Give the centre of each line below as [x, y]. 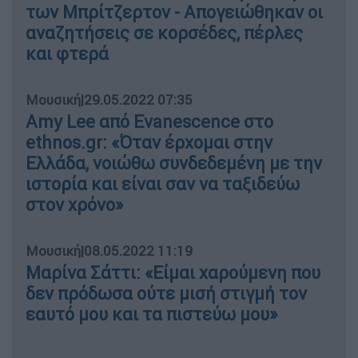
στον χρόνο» [74, 205]
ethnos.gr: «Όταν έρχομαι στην [149, 142]
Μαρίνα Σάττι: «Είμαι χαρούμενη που [173, 272]
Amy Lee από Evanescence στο [149, 121]
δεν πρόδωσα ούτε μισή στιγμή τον [166, 293]
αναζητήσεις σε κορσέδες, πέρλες [164, 33]
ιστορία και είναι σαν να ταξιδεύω [163, 184]
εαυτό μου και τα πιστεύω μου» [151, 314]
